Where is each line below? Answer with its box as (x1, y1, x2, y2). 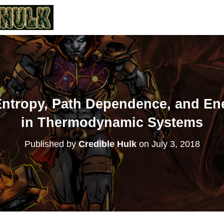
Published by (24, 138, 78, 149)
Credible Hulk (78, 138, 136, 149)
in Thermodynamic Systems (21, 114, 203, 130)
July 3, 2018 (151, 138, 200, 149)
